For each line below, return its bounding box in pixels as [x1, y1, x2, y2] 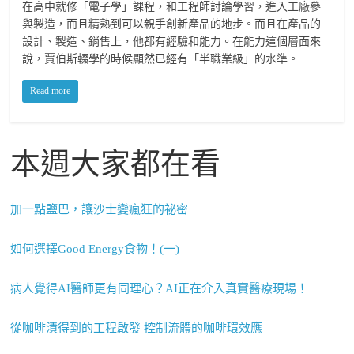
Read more [30, 85, 71, 96]
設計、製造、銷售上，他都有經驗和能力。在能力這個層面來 [22, 35, 322, 47]
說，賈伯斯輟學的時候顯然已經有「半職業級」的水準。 [22, 52, 299, 65]
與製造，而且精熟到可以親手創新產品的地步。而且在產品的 [22, 17, 322, 30]
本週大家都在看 [10, 146, 221, 180]
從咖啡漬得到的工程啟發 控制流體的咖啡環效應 [10, 321, 263, 334]
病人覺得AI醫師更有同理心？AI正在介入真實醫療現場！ [10, 281, 309, 295]
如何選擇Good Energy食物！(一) [10, 242, 180, 255]
